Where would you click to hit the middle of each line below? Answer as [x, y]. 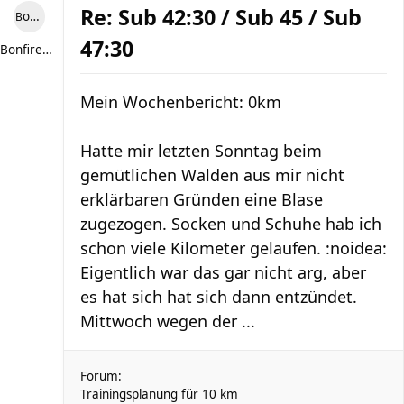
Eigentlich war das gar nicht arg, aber [223, 272]
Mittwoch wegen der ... [168, 321]
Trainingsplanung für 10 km [159, 394]
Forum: [101, 376]
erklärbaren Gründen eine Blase [202, 199]
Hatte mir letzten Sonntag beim [201, 151]
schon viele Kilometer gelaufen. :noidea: [234, 248]
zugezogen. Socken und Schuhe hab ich [231, 224]
